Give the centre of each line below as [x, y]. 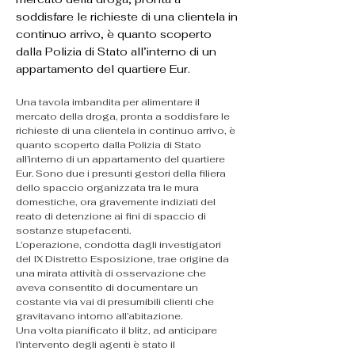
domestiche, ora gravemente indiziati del [117, 202]
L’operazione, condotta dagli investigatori [120, 245]
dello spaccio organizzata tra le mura [109, 188]
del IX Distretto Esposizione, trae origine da [124, 259]
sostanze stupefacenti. [73, 231]
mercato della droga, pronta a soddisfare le [124, 116]
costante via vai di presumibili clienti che [116, 302]
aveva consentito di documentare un [108, 288]
